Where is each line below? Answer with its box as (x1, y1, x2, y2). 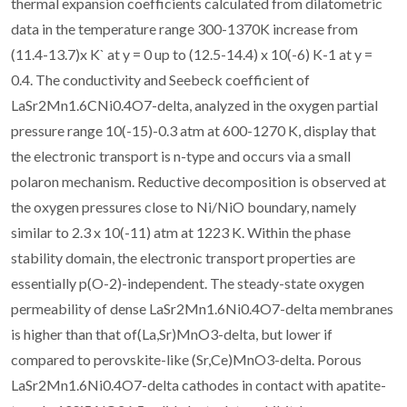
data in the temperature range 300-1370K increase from (11, 19, 358, 37)
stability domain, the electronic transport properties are (11, 248, 355, 266)
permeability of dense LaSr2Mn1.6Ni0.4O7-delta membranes (11, 299, 393, 317)
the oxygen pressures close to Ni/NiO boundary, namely (11, 197, 356, 215)
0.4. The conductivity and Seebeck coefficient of (11, 70, 310, 88)
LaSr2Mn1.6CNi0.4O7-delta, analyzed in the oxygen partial (11, 95, 378, 114)
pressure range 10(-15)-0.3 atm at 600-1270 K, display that (11, 121, 376, 139)
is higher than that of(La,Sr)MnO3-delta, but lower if (11, 324, 333, 342)
